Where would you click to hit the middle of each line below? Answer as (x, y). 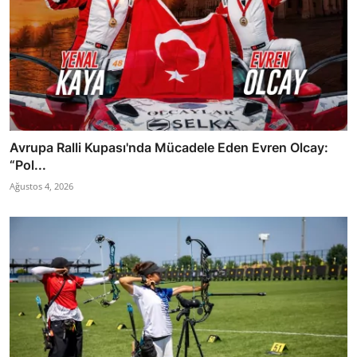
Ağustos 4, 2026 (41, 186)
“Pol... (28, 165)
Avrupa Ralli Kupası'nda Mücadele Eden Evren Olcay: (169, 147)
